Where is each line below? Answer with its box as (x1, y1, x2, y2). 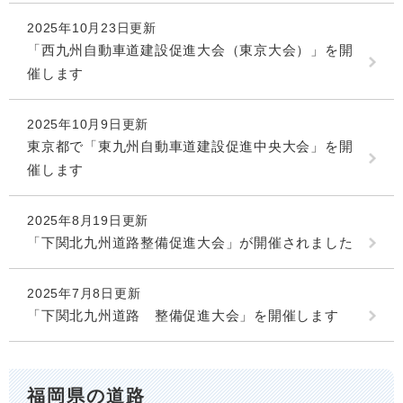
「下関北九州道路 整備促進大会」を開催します (27, 307, 339, 323)
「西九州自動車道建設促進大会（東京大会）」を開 (27, 41, 354, 58)
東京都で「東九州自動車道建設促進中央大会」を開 (27, 138, 354, 154)
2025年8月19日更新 (27, 212, 148, 228)
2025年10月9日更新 (27, 116, 148, 131)
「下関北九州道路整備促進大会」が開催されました (27, 234, 354, 250)
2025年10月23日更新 (27, 20, 157, 35)
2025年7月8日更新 (27, 285, 141, 300)
